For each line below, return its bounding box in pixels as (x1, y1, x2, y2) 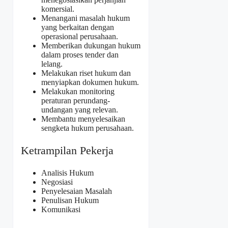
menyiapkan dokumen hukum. (41, 77, 139, 87)
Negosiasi (41, 177, 73, 186)
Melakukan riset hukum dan (41, 68, 131, 77)
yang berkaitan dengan (41, 22, 114, 32)
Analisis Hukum (41, 168, 94, 177)
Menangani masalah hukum (41, 13, 130, 22)
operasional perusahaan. (41, 32, 118, 41)
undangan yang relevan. (41, 105, 118, 114)
